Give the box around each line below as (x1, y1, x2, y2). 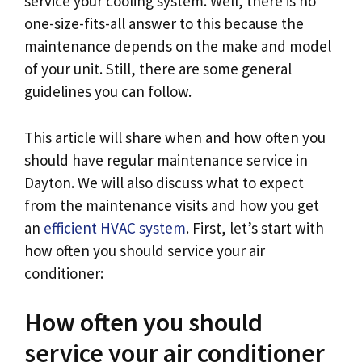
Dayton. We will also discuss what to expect (24, 172, 304, 192)
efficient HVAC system (44, 217, 186, 238)
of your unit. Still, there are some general (24, 59, 292, 79)
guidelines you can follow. (24, 82, 192, 102)
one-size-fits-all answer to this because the (24, 14, 304, 34)
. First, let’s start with (186, 217, 324, 238)
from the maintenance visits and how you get (24, 195, 319, 215)
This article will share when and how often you (24, 127, 326, 147)
